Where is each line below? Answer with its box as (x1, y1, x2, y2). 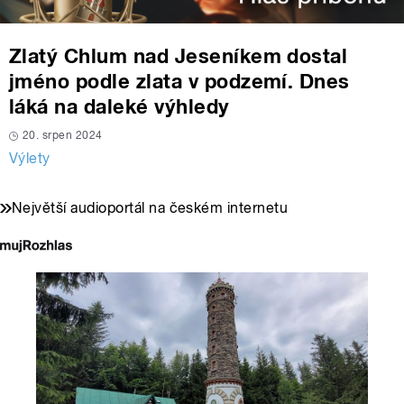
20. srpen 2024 (23, 129, 103, 142)
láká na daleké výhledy (9, 95, 230, 119)
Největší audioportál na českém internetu (12, 199, 289, 217)
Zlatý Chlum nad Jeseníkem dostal (9, 44, 348, 69)
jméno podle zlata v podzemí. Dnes (9, 69, 350, 94)
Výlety (9, 150, 50, 168)
